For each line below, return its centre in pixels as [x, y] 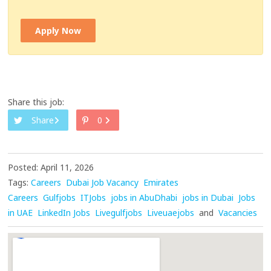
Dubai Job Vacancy [103, 183]
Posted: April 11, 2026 [51, 168]
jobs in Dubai [208, 198]
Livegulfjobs [119, 213]
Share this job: [36, 102]
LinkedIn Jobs [64, 213]
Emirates [161, 183]
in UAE [21, 213]
